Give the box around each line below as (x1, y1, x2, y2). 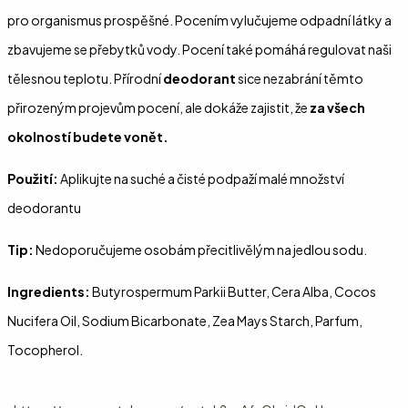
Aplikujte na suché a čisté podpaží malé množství (58, 170, 344, 188)
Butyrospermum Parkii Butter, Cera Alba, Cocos (90, 283, 376, 301)
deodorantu (7, 199, 81, 217)
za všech (310, 99, 365, 117)
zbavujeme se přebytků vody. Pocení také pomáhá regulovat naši (7, 41, 392, 58)
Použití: (7, 170, 58, 188)
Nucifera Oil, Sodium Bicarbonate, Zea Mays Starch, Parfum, (7, 312, 362, 330)
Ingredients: (7, 283, 90, 301)
